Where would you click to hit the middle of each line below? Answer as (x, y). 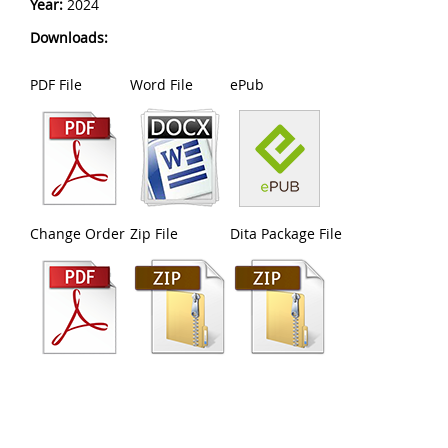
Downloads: (69, 37)
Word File (161, 84)
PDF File (56, 84)
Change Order (77, 233)
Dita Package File (286, 233)
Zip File (154, 233)
